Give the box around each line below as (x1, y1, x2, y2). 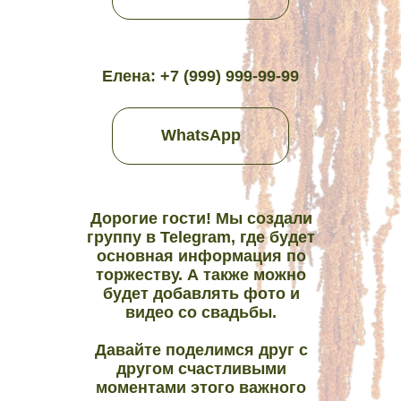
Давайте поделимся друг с (94, 341, 308, 359)
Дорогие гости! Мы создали (90, 209, 312, 227)
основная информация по (96, 247, 306, 265)
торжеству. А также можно (96, 266, 306, 284)
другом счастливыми (115, 360, 286, 378)
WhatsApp (161, 126, 241, 144)
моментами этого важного (96, 379, 306, 397)
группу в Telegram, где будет (87, 228, 315, 246)
